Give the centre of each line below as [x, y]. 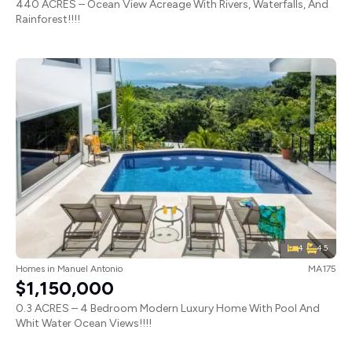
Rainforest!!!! [48, 19]
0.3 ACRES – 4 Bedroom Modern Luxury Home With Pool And [168, 308]
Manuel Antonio [90, 268]
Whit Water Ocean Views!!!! [84, 323]
